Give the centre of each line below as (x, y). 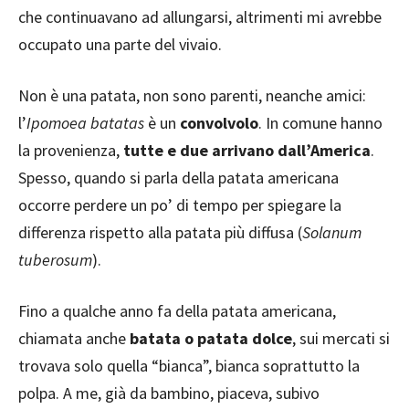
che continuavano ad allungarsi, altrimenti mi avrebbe (200, 17)
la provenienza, (71, 150)
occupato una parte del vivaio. (120, 44)
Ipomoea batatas (85, 123)
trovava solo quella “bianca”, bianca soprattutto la (189, 366)
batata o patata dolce (211, 338)
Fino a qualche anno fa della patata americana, (177, 311)
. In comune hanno (320, 123)
